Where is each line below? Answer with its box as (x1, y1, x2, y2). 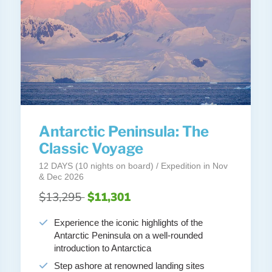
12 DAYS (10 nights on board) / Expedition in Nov (39, 161, 228, 171)
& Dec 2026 (39, 172, 84, 182)
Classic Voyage (39, 140, 144, 158)
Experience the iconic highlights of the (54, 217, 203, 228)
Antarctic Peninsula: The (39, 123, 209, 141)
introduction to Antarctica (54, 243, 152, 254)
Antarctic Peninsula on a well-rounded (54, 230, 203, 241)
